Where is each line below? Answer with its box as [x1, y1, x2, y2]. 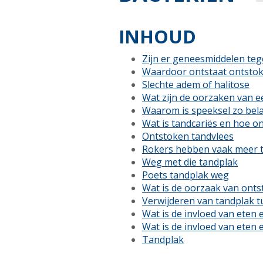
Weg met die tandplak [142, 156, 238, 168]
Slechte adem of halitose [142, 78, 249, 91]
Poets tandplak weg [142, 168, 229, 181]
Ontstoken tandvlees [142, 130, 234, 143]
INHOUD [119, 24, 196, 49]
